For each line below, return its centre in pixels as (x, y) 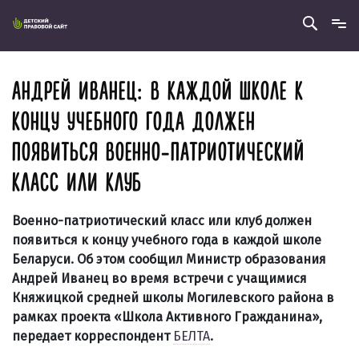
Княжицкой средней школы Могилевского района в (173, 298)
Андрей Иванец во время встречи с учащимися (159, 278)
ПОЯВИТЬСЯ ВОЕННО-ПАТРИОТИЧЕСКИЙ (158, 153)
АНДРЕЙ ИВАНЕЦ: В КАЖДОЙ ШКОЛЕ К (158, 92)
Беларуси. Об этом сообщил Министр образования (169, 259)
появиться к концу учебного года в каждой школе (167, 240)
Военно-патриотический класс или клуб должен (162, 221)
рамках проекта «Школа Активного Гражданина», (167, 317)
